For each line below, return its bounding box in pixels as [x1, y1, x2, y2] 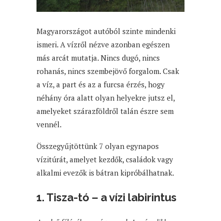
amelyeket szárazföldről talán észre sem [37, 106, 174, 116]
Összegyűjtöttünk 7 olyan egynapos [37, 141, 159, 151]
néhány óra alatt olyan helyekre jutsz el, [37, 92, 175, 103]
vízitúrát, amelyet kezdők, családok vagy [37, 154, 173, 164]
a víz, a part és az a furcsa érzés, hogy [37, 79, 165, 89]
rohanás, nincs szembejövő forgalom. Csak [37, 66, 179, 76]
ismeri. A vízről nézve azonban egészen [37, 39, 170, 49]
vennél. [37, 119, 62, 129]
